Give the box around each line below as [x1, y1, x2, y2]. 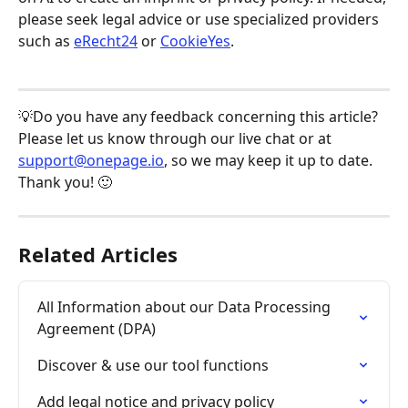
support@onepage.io [18, 150, 164, 171]
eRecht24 [74, 31, 138, 52]
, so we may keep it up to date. [164, 150, 376, 171]
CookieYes [160, 31, 230, 52]
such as [18, 31, 74, 52]
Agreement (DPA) [37, 319, 156, 340]
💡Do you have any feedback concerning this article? [18, 107, 382, 127]
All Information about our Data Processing [37, 297, 334, 318]
